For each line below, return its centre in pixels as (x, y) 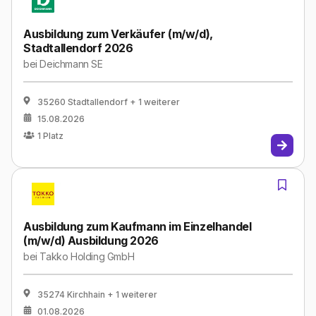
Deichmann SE (71, 64)
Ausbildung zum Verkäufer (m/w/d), (118, 34)
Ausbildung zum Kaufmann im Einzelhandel (138, 227)
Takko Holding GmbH (87, 257)
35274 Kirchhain (71, 295)
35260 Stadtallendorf (83, 102)
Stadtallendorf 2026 (78, 48)
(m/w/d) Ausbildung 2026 (91, 241)
